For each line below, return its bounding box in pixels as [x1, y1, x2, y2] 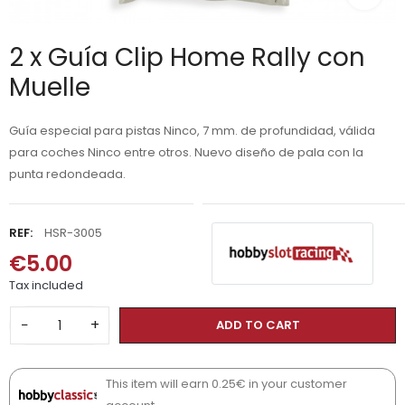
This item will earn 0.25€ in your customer [106, 375, 348, 393]
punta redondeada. [9, 165, 126, 184]
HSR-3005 [44, 224, 102, 242]
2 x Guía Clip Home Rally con [9, 40, 365, 76]
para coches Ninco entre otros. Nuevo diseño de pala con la [9, 144, 363, 162]
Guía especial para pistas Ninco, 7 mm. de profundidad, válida [9, 122, 375, 140]
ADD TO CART [215, 316, 300, 334]
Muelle [9, 70, 90, 106]
